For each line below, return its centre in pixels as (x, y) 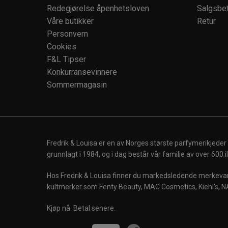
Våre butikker (70, 21)
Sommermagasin (77, 84)
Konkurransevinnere (82, 72)
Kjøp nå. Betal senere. (81, 208)
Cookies (62, 46)
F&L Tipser (66, 59)
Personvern (67, 34)
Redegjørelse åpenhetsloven (98, 8)
